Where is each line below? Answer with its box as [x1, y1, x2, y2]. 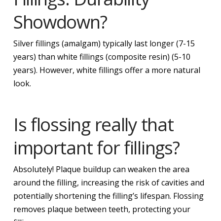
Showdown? [13, 9, 107, 34]
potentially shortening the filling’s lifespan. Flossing [13, 190, 204, 201]
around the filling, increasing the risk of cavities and [13, 177, 204, 188]
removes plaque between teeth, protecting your [13, 203, 190, 215]
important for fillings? [13, 135, 180, 160]
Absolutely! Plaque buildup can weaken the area [13, 163, 189, 175]
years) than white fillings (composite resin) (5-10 [13, 51, 190, 62]
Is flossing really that [13, 111, 174, 137]
